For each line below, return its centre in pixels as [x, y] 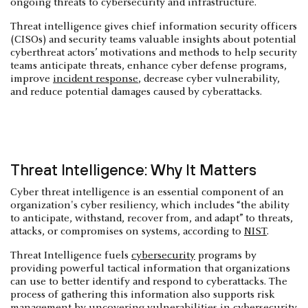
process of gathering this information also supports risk [143, 295]
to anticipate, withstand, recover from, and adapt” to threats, [152, 218]
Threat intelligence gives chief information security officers [154, 26]
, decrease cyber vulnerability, [209, 79]
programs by [226, 255]
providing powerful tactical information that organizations [150, 268]
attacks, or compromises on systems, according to [127, 231]
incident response [96, 79]
